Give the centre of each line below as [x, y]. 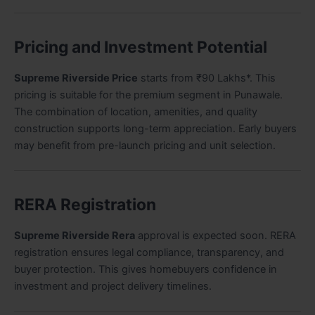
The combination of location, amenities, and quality [136, 111]
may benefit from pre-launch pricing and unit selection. [145, 145]
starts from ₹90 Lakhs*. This [207, 78]
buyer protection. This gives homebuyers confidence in [146, 270]
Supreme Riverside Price [76, 78]
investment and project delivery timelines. [113, 287]
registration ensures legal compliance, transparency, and [149, 253]
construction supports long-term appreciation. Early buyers [155, 128]
